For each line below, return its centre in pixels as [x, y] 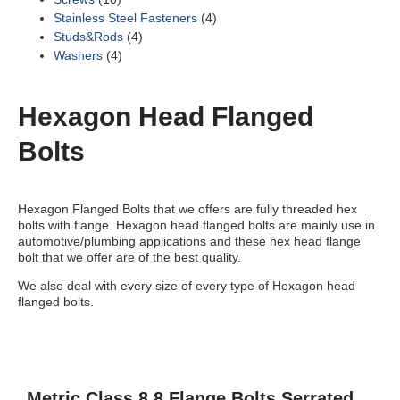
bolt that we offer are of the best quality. [129, 257]
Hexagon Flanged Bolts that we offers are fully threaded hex [187, 209]
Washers [78, 55]
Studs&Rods [88, 37]
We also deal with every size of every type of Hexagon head [187, 286]
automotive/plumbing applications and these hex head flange [189, 241]
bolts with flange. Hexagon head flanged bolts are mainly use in [196, 225]
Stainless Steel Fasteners [125, 18]
